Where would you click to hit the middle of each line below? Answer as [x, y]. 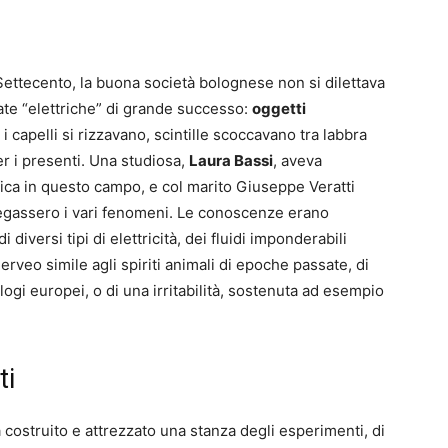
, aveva [297, 161]
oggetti [279, 109]
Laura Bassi [231, 161]
